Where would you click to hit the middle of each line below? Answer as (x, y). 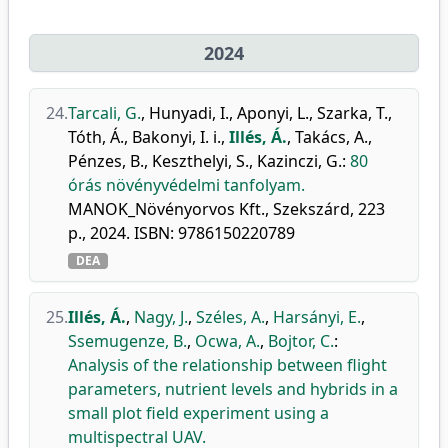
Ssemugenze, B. (127, 341)
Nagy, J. (161, 317)
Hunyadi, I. (189, 113)
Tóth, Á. (96, 137)
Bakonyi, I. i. (176, 137)
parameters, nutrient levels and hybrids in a (233, 389)
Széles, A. (230, 317)
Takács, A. (331, 137)
